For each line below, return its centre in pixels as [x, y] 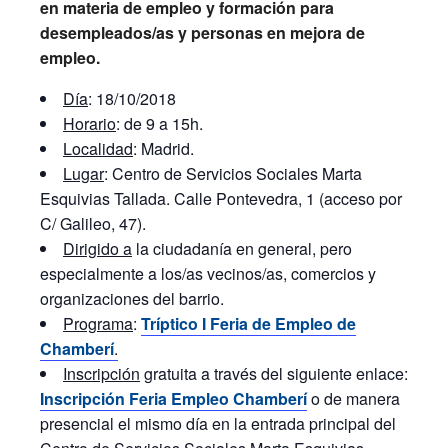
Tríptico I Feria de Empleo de [248, 323]
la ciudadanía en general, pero [242, 248]
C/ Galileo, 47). [93, 223]
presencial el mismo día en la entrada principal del [218, 423]
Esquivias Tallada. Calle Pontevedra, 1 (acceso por [221, 198]
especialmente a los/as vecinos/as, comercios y [208, 273]
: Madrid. [163, 148]
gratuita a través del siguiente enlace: [274, 373]
